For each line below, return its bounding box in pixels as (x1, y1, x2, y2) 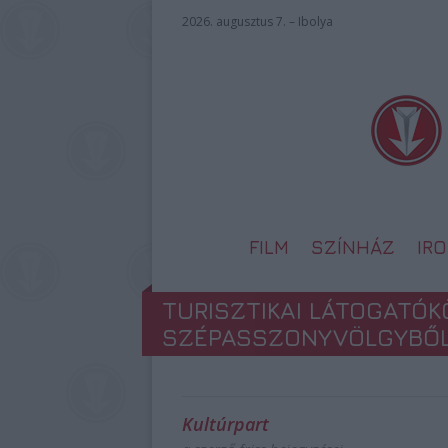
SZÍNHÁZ (311, 236, 395, 258)
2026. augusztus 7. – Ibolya (182, 13, 333, 30)
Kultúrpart (182, 412, 269, 436)
